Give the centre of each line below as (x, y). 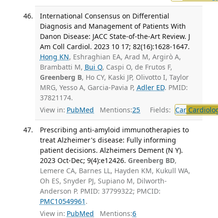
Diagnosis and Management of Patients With (113, 26)
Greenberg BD (151, 161)
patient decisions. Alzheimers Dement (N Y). (111, 150)
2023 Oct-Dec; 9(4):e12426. (83, 161)
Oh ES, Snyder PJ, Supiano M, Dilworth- (103, 181)
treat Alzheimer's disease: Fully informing (108, 140)
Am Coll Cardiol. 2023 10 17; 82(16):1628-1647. (115, 46)
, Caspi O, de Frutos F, (137, 67)
